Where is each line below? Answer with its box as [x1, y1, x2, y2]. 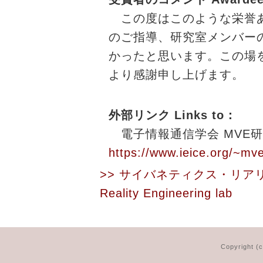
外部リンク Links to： [109, 109, 237, 122]
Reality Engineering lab [100, 187, 232, 200]
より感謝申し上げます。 [109, 68, 244, 82]
